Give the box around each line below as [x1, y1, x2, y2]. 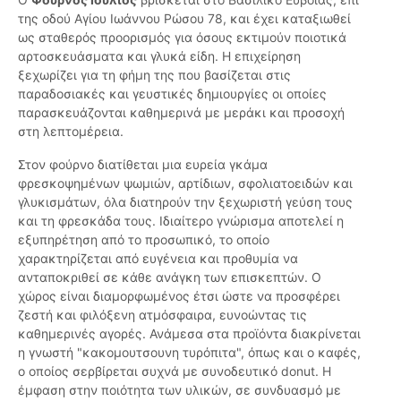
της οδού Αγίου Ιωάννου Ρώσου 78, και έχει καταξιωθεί [18, 11, 351, 27]
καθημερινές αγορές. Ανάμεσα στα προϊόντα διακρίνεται [18, 326, 361, 342]
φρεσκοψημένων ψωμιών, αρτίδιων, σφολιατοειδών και [18, 175, 353, 192]
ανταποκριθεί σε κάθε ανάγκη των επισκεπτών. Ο [18, 269, 321, 286]
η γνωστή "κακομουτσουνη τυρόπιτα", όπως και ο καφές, [18, 345, 361, 361]
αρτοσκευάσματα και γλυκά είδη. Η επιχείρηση [18, 48, 301, 64]
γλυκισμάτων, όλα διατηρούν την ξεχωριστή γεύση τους [18, 194, 353, 210]
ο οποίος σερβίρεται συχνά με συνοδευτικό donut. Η [18, 363, 331, 380]
